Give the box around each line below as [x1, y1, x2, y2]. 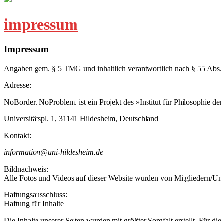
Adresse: [4, 81, 31, 90]
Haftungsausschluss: [4, 190, 67, 199]
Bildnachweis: [4, 165, 48, 174]
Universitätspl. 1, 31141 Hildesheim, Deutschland [4, 114, 158, 123]
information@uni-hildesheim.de [4, 148, 103, 157]
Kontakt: [4, 131, 31, 140]
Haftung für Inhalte [4, 199, 64, 208]
